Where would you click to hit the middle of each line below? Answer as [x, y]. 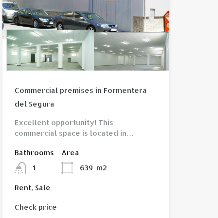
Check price [36, 207]
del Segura [34, 104]
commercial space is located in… [74, 133]
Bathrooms [34, 153]
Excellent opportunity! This [64, 123]
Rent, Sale [32, 188]
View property [86, 45]
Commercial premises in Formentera [81, 91]
